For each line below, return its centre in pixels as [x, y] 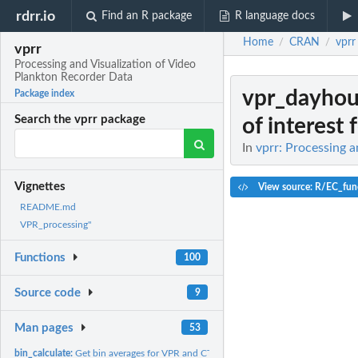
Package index [45, 94]
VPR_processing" [56, 225]
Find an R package [147, 16]
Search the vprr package [80, 120]
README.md [48, 207]
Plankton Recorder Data [74, 78]
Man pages [44, 328]
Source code [48, 293]
